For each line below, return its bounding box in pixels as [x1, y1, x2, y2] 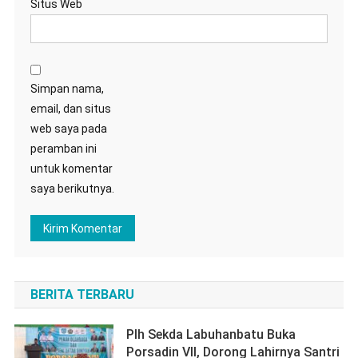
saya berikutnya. [30, 182, 114, 196]
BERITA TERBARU [30, 287, 134, 303]
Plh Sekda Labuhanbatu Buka [126, 327, 296, 343]
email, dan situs [30, 102, 111, 116]
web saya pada [30, 122, 107, 136]
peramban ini [30, 142, 97, 156]
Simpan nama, [30, 82, 104, 96]
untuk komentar [30, 162, 113, 176]
